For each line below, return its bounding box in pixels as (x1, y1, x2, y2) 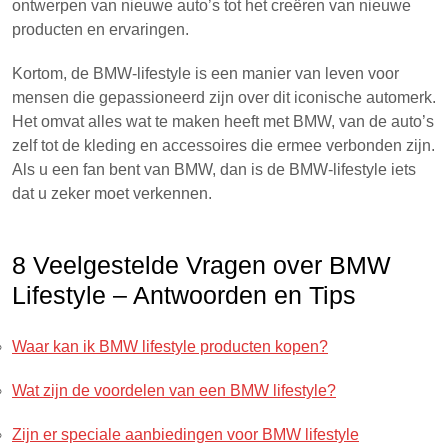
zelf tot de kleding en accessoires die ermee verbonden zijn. (12, 137, 435, 154)
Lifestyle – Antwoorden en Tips (12, 281, 356, 309)
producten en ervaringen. (12, 21, 189, 38)
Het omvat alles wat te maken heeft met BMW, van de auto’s (12, 113, 434, 130)
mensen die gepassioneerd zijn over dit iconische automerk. (12, 89, 436, 106)
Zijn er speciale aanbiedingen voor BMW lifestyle (12, 426, 359, 443)
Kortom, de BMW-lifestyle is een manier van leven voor (12, 65, 399, 82)
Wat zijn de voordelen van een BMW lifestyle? (12, 382, 336, 399)
